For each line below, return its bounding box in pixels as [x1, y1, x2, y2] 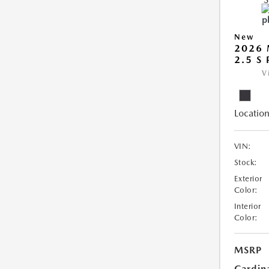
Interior [234, 202, 261, 211]
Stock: [234, 158, 258, 167]
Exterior [234, 174, 262, 183]
